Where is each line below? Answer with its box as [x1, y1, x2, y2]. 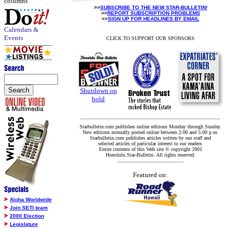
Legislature [10, 221, 38, 227]
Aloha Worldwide [10, 197, 52, 202]
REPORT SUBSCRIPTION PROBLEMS [107, 10, 200, 16]
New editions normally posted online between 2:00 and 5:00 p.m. [82, 129, 219, 135]
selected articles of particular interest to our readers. [98, 141, 203, 146]
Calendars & [4, 26, 39, 33]
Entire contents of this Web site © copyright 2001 [99, 146, 202, 152]
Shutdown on [80, 87, 117, 94]
